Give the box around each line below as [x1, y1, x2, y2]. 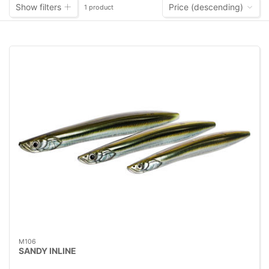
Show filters [16, 2, 61, 13]
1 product [84, 2, 113, 11]
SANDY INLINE [19, 246, 76, 256]
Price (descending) [169, 2, 243, 13]
